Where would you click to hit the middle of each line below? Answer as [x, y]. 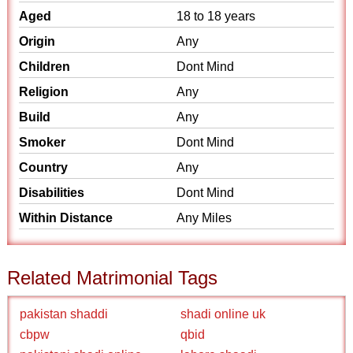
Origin [37, 41]
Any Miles [204, 218]
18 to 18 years [216, 16]
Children [45, 67]
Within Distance [66, 218]
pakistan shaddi [64, 314]
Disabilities [52, 193]
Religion [44, 92]
